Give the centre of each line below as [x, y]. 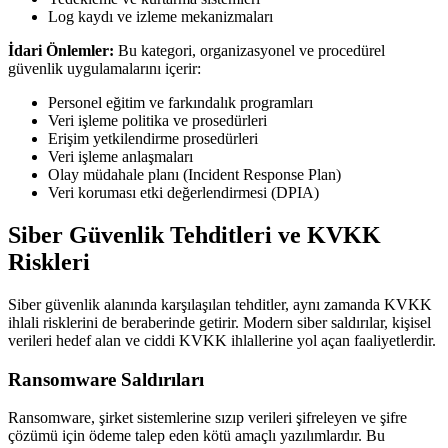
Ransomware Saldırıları [106, 379]
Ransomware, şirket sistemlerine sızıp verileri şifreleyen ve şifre [207, 418]
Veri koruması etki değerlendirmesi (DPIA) [183, 193]
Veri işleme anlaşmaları [120, 157]
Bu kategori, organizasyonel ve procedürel [249, 51]
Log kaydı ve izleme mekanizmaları [160, 17]
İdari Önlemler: [61, 51]
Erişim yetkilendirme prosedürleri [153, 139]
